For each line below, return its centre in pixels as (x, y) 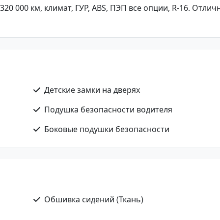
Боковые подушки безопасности (107, 129)
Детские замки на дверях (92, 90)
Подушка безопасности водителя (108, 110)
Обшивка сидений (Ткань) (94, 199)
